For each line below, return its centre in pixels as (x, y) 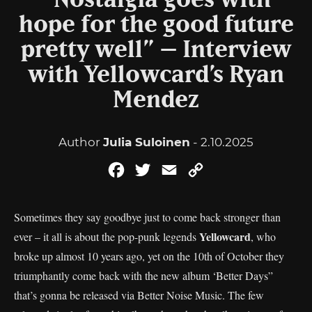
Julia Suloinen (147, 142)
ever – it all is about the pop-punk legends (107, 236)
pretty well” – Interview (156, 50)
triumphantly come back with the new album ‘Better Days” (143, 275)
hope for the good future (156, 25)
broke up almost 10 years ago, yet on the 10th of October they (149, 256)
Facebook (154, 170)
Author (81, 142)
